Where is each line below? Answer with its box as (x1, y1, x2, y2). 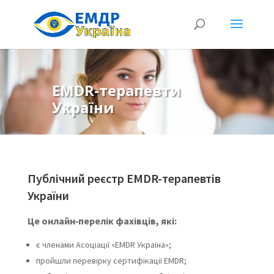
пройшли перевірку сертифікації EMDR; (35, 254, 187, 266)
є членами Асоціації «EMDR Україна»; (35, 239, 171, 250)
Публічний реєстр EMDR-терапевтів (27, 170, 221, 186)
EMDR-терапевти (51, 80, 181, 100)
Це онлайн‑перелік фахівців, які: (27, 214, 177, 227)
